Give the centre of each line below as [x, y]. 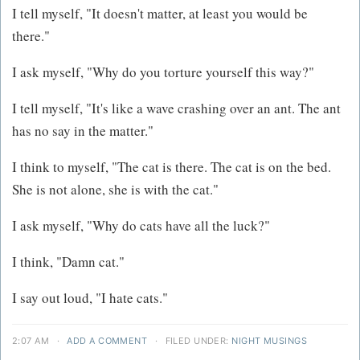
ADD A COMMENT [107, 340]
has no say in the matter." [83, 130]
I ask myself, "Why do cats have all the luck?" [141, 225]
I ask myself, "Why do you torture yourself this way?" [163, 72]
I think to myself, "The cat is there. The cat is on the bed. [172, 166]
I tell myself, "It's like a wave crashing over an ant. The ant [176, 108]
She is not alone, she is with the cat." [115, 189]
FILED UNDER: [197, 340]
